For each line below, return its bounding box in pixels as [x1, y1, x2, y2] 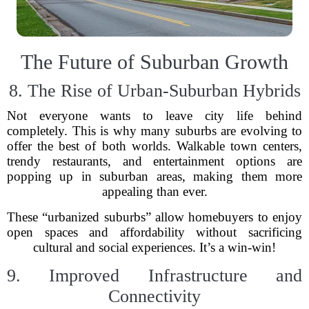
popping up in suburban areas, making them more [7, 169, 302, 183]
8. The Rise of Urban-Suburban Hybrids [8, 81, 301, 101]
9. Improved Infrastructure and [7, 266, 302, 286]
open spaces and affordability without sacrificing [7, 225, 302, 239]
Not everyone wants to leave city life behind [7, 108, 302, 123]
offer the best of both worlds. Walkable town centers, [7, 139, 302, 153]
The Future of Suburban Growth [21, 50, 288, 73]
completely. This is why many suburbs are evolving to [7, 123, 302, 138]
